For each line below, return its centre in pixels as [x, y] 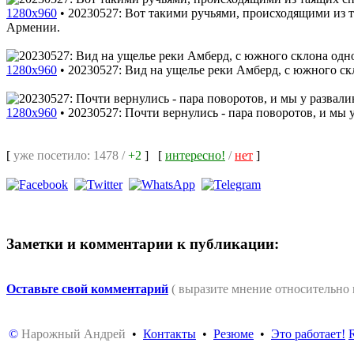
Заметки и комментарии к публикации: [143, 243]
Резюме [233, 333]
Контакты [169, 333]
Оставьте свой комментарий [87, 288]
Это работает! [308, 333]
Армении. [33, 27]
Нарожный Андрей [73, 333]
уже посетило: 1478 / [71, 155]
